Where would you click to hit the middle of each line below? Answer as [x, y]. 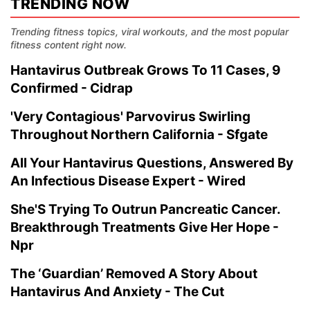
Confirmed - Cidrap [72, 88]
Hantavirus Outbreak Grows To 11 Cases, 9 [145, 70]
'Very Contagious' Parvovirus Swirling [130, 117]
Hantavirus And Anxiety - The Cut [117, 292]
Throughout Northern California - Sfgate [139, 135]
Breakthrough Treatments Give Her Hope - [145, 227]
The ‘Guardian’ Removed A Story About [134, 274]
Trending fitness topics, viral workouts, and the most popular [149, 31]
